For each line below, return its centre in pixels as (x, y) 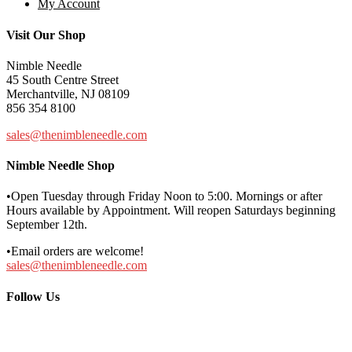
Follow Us (33, 296)
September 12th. (47, 225)
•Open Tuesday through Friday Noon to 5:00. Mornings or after (164, 196)
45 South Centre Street (62, 79)
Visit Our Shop (46, 35)
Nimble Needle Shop (60, 166)
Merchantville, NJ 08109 (68, 93)
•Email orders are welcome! (75, 251)
